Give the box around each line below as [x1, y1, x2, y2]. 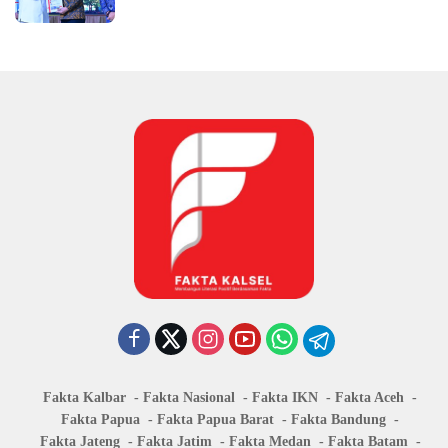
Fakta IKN [252, 389, 318, 405]
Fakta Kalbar [43, 389, 126, 405]
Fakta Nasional [143, 389, 235, 405]
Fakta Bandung [291, 411, 386, 427]
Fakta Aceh [335, 389, 404, 405]
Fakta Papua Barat [157, 411, 274, 427]
